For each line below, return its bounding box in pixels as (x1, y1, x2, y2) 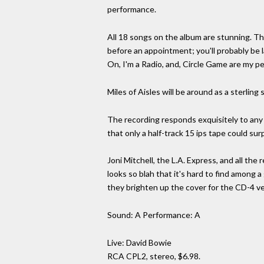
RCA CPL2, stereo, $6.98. (107, 250, 200, 261)
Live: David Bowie (107, 237, 171, 247)
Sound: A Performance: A (107, 210, 200, 220)
